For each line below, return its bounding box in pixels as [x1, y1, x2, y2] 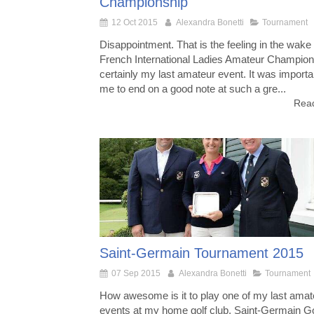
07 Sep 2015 [111, 268, 161, 278]
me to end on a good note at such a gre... [100, 82, 286, 95]
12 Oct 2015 [111, 17, 158, 27]
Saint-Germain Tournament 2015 [100, 245, 303, 261]
